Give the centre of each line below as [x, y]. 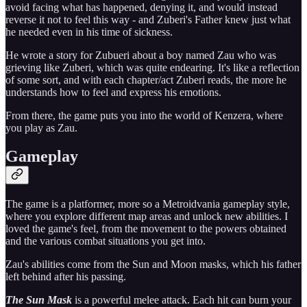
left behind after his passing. [66, 277]
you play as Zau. [41, 127]
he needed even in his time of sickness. [89, 32]
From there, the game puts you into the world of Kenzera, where [144, 115]
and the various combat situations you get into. [106, 241]
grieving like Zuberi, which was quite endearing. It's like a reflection [152, 67]
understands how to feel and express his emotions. [113, 92]
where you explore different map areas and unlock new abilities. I [147, 217]
